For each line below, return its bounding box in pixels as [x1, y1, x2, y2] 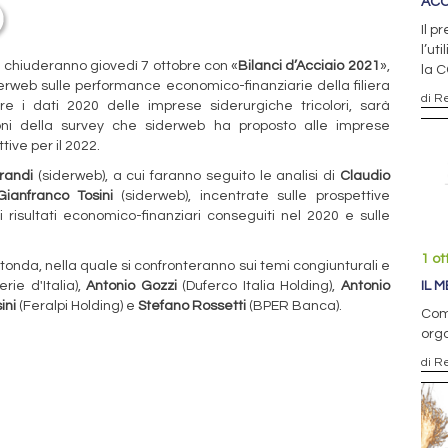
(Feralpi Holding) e [16, 298, 138, 313]
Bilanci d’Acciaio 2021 [238, 58, 380, 73]
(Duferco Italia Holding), [176, 278, 341, 293]
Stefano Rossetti [138, 298, 246, 313]
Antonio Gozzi [86, 278, 177, 293]
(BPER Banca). [246, 298, 342, 313]
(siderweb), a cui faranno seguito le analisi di [33, 168, 340, 183]
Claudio [339, 168, 390, 183]
